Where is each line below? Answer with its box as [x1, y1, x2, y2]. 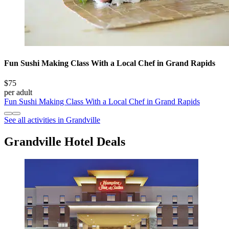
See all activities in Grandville [4, 116, 100, 125]
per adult [4, 88, 32, 97]
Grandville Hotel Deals [4, 135, 125, 149]
